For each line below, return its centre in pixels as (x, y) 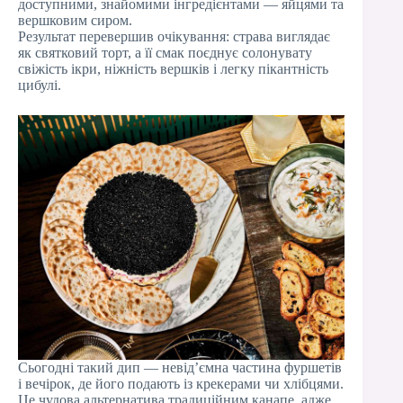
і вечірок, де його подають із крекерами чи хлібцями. (181, 384)
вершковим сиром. (75, 20)
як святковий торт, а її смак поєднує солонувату (165, 53)
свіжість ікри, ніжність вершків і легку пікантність (173, 69)
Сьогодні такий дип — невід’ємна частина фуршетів (180, 367)
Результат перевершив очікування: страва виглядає (174, 36)
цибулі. (40, 85)
